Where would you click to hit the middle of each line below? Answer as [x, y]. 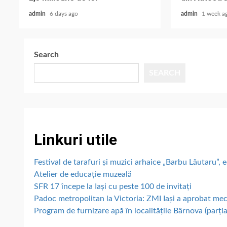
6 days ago [64, 14]
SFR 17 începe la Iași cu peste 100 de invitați [113, 187]
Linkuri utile [75, 140]
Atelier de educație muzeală [83, 175]
